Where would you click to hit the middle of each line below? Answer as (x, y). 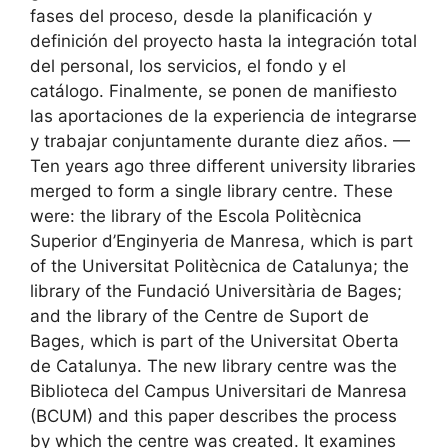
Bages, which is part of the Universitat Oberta (214, 341)
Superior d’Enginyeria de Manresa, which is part (221, 241)
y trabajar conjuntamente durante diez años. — (220, 141)
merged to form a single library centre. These (211, 191)
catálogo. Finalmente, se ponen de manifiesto (213, 91)
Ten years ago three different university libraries (223, 166)
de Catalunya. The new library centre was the (213, 366)
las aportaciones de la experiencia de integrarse (223, 116)
